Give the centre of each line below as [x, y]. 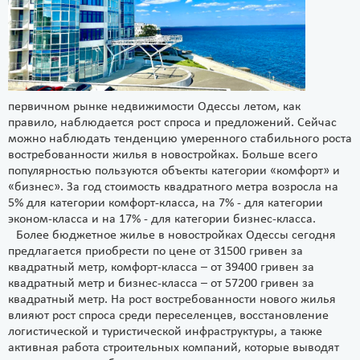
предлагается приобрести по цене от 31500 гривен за [155, 252]
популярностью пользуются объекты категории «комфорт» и [174, 171]
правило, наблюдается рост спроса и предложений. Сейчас [172, 123]
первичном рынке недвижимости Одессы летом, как [154, 107]
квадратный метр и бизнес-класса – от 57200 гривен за [161, 284]
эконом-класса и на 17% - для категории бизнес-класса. [162, 219]
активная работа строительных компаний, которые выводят [174, 348]
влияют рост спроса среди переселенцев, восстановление [168, 316]
